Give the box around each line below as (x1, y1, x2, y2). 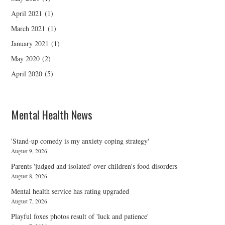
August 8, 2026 (11, 172, 48, 180)
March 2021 (11, 24, 46, 34)
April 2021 (11, 9, 43, 19)
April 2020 (11, 69, 43, 79)
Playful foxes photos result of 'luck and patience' (11, 211, 149, 221)
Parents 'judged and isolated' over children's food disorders (11, 161, 178, 171)
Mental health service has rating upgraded (11, 186, 130, 196)
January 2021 (11, 39, 49, 49)
